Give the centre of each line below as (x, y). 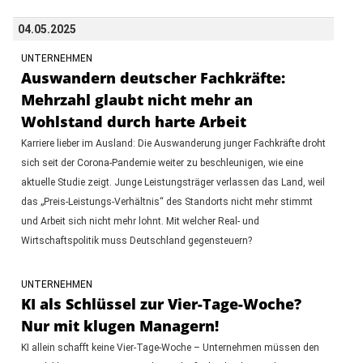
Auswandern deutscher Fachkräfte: (153, 77)
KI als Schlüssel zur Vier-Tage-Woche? (161, 303)
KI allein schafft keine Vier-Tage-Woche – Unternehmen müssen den (170, 347)
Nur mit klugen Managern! (120, 325)
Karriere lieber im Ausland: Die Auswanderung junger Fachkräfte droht (173, 143)
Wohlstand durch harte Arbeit (133, 121)
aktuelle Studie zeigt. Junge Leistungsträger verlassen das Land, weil (173, 182)
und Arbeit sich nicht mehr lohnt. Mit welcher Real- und (140, 221)
